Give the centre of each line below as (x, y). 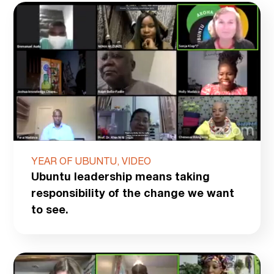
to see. (50, 211)
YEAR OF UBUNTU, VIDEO (91, 163)
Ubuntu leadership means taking (120, 178)
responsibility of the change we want (132, 195)
